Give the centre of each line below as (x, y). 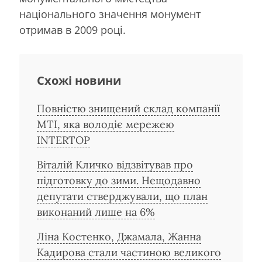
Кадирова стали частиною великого (129, 253)
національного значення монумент (110, 14)
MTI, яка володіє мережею (106, 125)
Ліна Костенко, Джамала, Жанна (119, 237)
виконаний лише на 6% (96, 212)
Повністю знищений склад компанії (128, 109)
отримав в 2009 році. (73, 30)
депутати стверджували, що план (122, 196)
